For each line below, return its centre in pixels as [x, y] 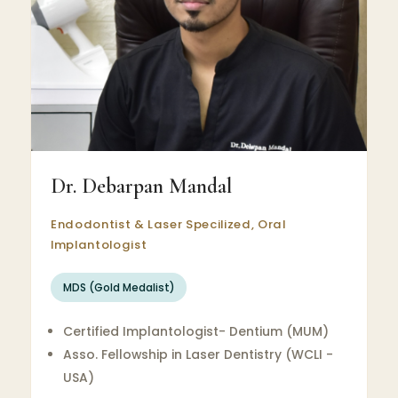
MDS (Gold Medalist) [119, 288]
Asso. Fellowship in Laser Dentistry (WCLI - [198, 354]
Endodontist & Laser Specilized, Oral [168, 225]
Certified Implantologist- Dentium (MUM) [195, 331]
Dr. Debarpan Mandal [141, 187]
